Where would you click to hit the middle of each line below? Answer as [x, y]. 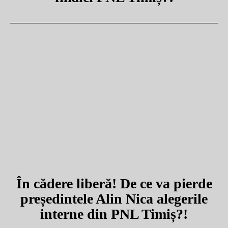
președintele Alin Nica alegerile [114, 198]
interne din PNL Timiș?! [114, 214]
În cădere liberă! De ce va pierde [114, 183]
